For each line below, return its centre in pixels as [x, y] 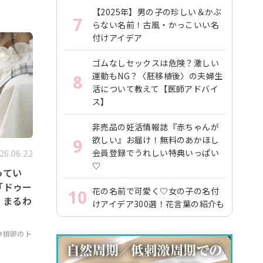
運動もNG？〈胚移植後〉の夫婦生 [158, 76]
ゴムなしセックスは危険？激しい [156, 63]
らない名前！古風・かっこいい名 [156, 25]
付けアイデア [117, 38]
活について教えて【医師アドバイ [155, 89]
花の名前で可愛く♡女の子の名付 [156, 191]
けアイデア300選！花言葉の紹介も [159, 204]
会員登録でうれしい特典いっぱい [156, 153]
